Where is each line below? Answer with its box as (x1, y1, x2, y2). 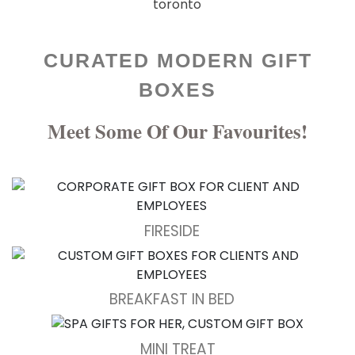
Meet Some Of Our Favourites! (48, 116, 307, 147)
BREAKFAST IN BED (109, 288, 235, 311)
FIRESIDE (143, 219, 200, 242)
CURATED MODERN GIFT (43, 49, 312, 72)
